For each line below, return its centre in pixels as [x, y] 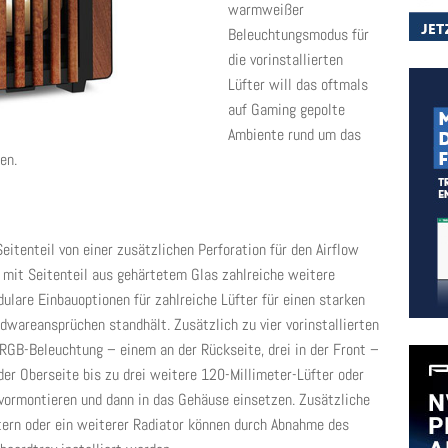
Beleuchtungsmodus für [298, 34]
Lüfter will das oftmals [298, 84]
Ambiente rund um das [294, 134]
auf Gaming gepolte [286, 109]
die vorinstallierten [285, 59]
